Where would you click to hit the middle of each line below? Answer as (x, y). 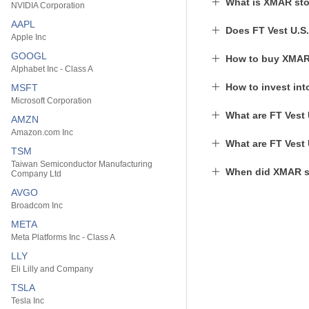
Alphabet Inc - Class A (52, 69)
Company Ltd (36, 174)
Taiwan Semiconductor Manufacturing (82, 164)
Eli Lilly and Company (52, 269)
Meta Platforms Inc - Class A (63, 237)
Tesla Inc (28, 301)
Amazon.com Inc (42, 132)
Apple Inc (29, 37)
